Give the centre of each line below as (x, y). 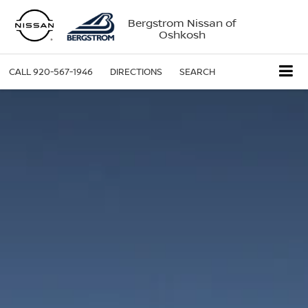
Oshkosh (182, 34)
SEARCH (197, 71)
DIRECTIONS (136, 71)
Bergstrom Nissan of (182, 22)
